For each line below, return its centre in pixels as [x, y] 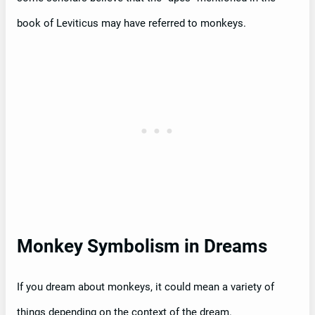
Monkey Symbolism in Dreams [142, 246]
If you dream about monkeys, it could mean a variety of [146, 287]
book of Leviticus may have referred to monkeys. [131, 23]
